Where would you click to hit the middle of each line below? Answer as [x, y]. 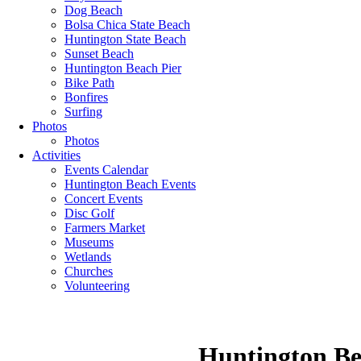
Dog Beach [93, 10]
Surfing [83, 112]
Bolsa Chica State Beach [127, 25]
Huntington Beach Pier [123, 68]
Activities [56, 155]
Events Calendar [106, 170]
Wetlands [88, 257]
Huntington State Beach [125, 39]
